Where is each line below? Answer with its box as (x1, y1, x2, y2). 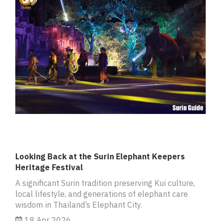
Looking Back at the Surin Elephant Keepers (15, 151, 185, 161)
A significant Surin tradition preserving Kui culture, (15, 178, 195, 188)
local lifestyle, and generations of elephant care (15, 188, 188, 199)
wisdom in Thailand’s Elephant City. (15, 199, 142, 210)
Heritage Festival (15, 162, 83, 172)
